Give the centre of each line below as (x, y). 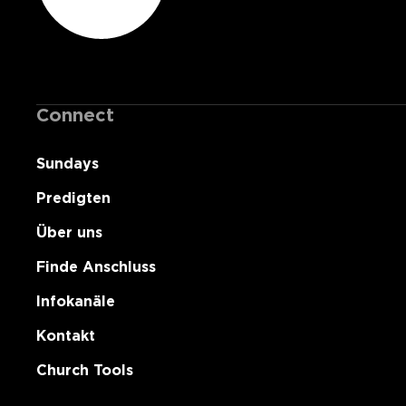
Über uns (69, 232)
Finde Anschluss (96, 266)
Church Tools (85, 370)
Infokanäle (76, 301)
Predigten (73, 198)
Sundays (68, 163)
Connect (75, 115)
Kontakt (66, 335)
